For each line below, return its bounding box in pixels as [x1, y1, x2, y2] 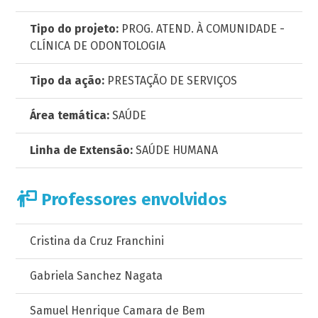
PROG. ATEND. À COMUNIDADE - [119, 22, 285, 35]
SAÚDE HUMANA [133, 143, 219, 157]
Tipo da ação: [30, 74, 105, 87]
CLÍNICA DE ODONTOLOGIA [30, 39, 166, 53]
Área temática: [30, 109, 110, 122]
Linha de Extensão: [30, 143, 133, 157]
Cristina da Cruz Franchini [30, 234, 165, 248]
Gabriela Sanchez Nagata [30, 269, 163, 283]
